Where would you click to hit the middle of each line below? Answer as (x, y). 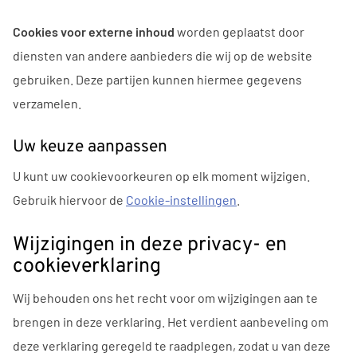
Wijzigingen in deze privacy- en (150, 246)
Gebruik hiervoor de (69, 200)
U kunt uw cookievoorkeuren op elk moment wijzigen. (161, 176)
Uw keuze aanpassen (90, 147)
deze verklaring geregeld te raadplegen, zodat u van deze (172, 346)
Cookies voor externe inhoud (94, 31)
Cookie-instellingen (181, 200)
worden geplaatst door (239, 31)
